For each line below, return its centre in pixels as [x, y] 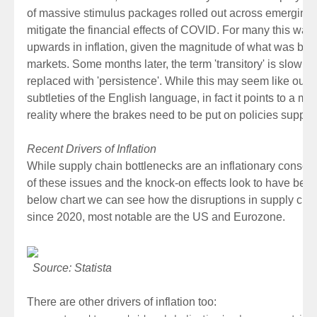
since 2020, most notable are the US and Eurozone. [156, 217]
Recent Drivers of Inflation [92, 149]
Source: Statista [72, 268]
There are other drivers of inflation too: [123, 302]
